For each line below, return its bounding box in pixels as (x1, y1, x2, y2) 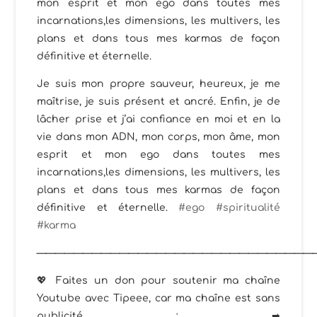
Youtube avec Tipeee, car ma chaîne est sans (37, 293, 280, 304)
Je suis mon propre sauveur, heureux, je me (37, 79, 280, 90)
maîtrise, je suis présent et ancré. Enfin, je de (37, 96, 280, 108)
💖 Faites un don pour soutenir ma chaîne (37, 275, 280, 287)
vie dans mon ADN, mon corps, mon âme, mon (37, 132, 280, 143)
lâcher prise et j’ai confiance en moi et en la (37, 114, 280, 125)
